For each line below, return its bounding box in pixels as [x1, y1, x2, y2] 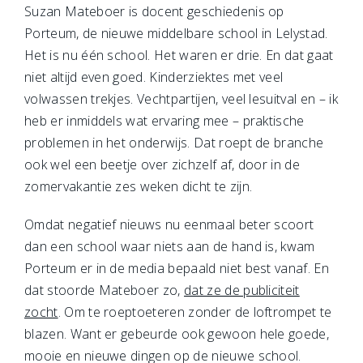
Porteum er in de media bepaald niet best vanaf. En [24, 259, 330, 277]
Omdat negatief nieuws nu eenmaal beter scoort [24, 216, 314, 233]
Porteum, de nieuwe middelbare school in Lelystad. [24, 24, 328, 42]
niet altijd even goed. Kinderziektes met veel [24, 68, 284, 86]
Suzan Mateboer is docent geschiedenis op [24, 2, 284, 20]
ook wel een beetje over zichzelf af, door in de [24, 156, 301, 173]
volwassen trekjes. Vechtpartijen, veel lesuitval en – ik [24, 90, 338, 108]
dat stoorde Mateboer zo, [24, 281, 185, 299]
